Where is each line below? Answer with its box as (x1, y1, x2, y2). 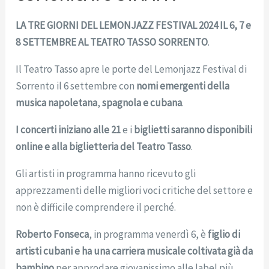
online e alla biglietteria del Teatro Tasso (16, 139, 192, 153)
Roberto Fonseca (16, 227, 89, 241)
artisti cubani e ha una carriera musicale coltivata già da (16, 244, 253, 258)
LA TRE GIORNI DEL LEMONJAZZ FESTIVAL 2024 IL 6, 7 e (16, 18, 252, 32)
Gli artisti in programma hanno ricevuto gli (16, 166, 196, 180)
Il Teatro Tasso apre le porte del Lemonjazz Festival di (16, 62, 247, 76)
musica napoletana (16, 95, 98, 109)
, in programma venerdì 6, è (89, 227, 208, 241)
